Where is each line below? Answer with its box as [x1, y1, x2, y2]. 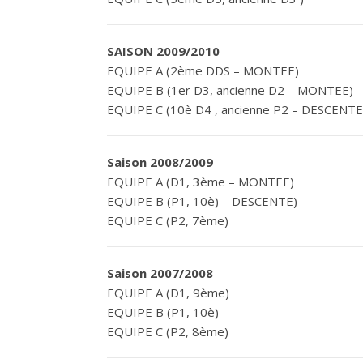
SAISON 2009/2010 [107, 43, 220, 59]
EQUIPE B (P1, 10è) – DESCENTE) [107, 193, 297, 209]
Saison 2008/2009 [107, 154, 213, 170]
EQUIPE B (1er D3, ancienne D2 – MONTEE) [107, 82, 353, 98]
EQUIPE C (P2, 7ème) [107, 212, 228, 228]
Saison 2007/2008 [107, 265, 213, 281]
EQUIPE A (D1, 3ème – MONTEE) [107, 173, 294, 190]
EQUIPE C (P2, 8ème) [107, 323, 228, 340]
